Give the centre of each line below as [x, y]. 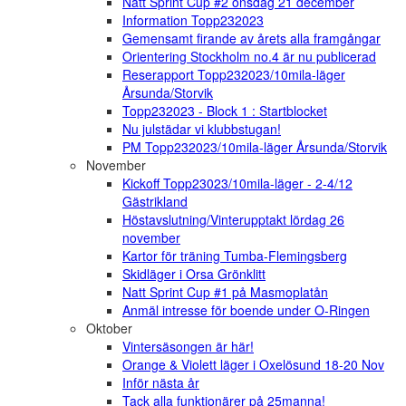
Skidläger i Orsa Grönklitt [194, 274]
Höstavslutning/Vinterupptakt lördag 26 [233, 220]
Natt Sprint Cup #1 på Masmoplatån [225, 292]
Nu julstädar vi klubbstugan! [202, 129]
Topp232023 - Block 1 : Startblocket [225, 111]
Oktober [109, 329]
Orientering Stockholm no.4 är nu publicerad [249, 57]
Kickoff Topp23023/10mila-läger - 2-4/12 [237, 184]
